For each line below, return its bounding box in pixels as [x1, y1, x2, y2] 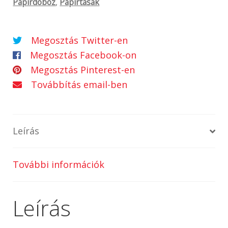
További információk [13, 158, 105, 171]
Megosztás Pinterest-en [31, 63, 135, 76]
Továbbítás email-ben [31, 78, 128, 91]
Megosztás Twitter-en [31, 34, 128, 46]
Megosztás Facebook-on [30, 48, 137, 61]
